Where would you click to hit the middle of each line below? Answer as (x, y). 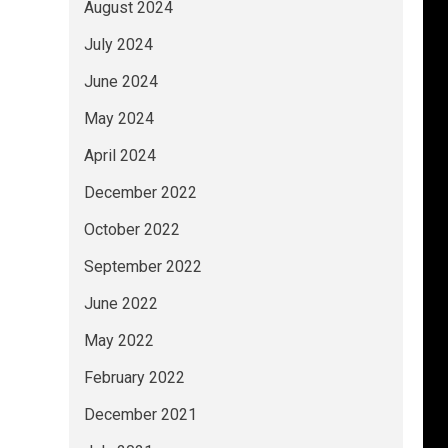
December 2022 (140, 192)
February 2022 (134, 377)
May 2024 (118, 118)
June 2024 (120, 81)
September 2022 (142, 266)
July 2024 (118, 44)
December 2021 (140, 414)
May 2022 (118, 340)
